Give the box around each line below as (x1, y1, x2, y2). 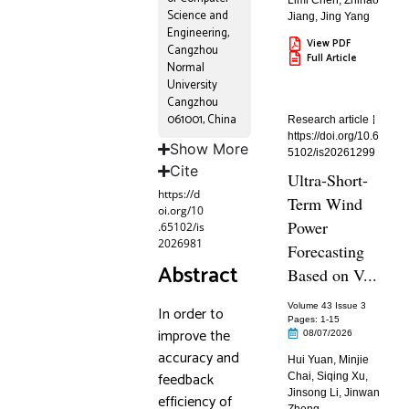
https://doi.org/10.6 (288, 130, 380, 142)
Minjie (339, 353, 370, 366)
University (166, 76, 217, 95)
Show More (169, 140, 248, 158)
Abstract (157, 258, 238, 294)
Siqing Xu (317, 370, 366, 383)
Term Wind (288, 193, 363, 215)
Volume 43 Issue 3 (288, 300, 367, 310)
